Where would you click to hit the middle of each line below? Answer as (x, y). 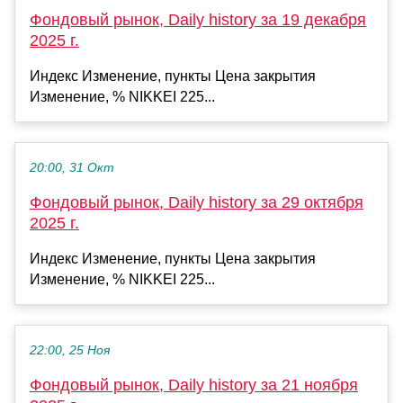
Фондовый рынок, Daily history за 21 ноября (194, 385)
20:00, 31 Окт (72, 167)
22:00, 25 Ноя (70, 350)
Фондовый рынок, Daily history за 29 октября (197, 202)
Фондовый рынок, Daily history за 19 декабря (198, 19)
